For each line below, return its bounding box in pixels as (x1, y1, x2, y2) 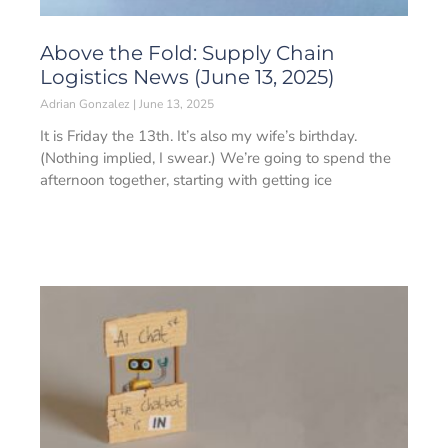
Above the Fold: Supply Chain (40, 41, 335, 65)
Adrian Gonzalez (40, 96, 133, 112)
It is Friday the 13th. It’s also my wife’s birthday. (40, 126, 357, 146)
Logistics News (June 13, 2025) (40, 65, 335, 89)
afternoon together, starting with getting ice (40, 170, 332, 190)
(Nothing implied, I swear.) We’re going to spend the (40, 148, 391, 168)
